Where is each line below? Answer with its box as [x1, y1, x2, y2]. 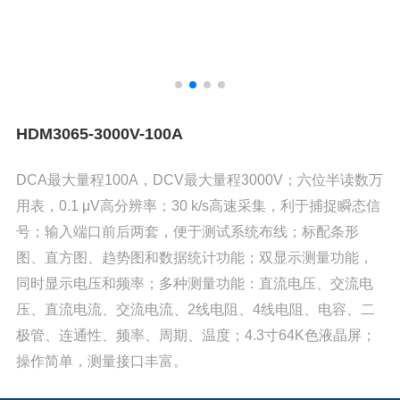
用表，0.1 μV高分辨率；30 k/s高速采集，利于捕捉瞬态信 [16, 198, 381, 214]
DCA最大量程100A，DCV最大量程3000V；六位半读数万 [16, 172, 384, 188]
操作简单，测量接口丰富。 [16, 354, 188, 370]
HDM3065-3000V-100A [16, 123, 184, 143]
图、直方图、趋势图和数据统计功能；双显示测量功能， [16, 250, 374, 266]
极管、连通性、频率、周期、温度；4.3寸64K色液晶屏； [16, 328, 377, 344]
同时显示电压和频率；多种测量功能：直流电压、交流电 [16, 276, 374, 292]
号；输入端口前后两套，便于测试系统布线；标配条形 [16, 224, 360, 240]
